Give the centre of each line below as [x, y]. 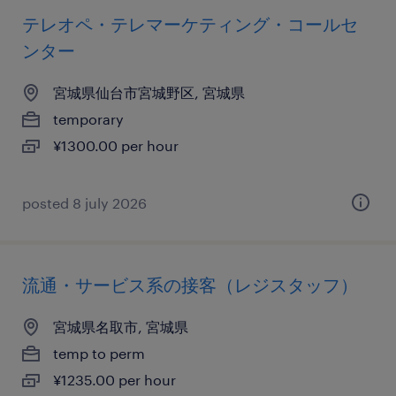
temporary [88, 119]
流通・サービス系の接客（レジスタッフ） [190, 285]
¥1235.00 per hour [114, 380]
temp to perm [99, 353]
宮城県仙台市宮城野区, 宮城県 [149, 92]
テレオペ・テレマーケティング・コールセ [190, 24]
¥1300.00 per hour [116, 145]
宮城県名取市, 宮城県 [121, 327]
